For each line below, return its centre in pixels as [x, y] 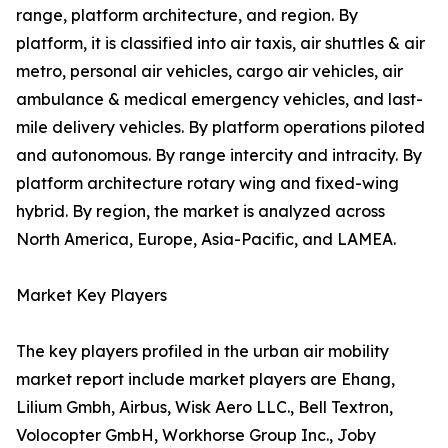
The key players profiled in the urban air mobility [202, 351]
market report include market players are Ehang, [205, 379]
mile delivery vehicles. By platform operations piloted [220, 127]
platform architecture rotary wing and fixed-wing [207, 183]
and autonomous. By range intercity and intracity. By [219, 155]
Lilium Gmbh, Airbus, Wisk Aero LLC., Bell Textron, [204, 407]
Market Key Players [91, 295]
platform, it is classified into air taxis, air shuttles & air [220, 43]
